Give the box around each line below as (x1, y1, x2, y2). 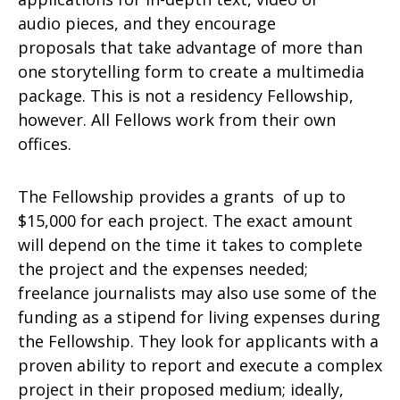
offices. (18, 133, 71, 154)
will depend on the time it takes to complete (18, 234, 362, 255)
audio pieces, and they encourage (18, 12, 276, 34)
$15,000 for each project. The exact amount (18, 210, 353, 231)
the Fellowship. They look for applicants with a (18, 330, 379, 352)
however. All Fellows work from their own (18, 109, 336, 130)
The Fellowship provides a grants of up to (18, 186, 346, 207)
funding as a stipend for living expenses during (18, 306, 380, 328)
